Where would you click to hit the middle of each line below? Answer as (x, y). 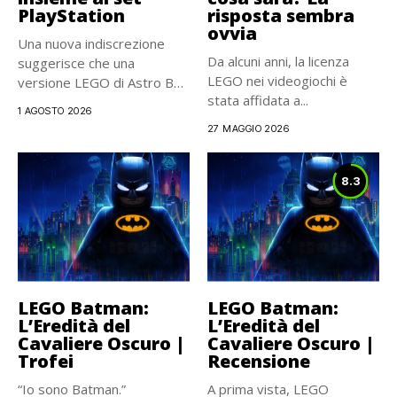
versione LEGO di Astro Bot (102, 82)
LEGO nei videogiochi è (277, 81)
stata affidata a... (258, 100)
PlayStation (71, 16)
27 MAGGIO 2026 (249, 128)
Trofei (46, 361)
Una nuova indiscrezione (91, 43)
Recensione (259, 361)
